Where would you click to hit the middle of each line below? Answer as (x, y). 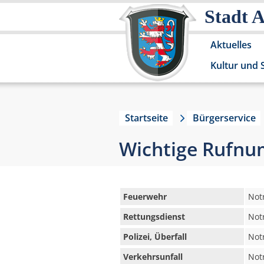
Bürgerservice (224, 118)
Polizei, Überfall (155, 237)
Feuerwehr (145, 197)
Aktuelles (231, 45)
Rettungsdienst (154, 217)
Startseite (146, 118)
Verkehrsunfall (153, 257)
